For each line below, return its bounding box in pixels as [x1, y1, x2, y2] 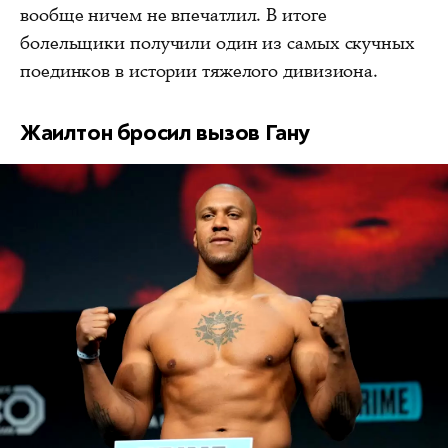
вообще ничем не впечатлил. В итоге [20, 2, 327, 27]
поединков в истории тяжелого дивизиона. [20, 58, 379, 83]
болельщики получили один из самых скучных [20, 30, 415, 55]
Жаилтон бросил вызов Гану [20, 117, 310, 147]
